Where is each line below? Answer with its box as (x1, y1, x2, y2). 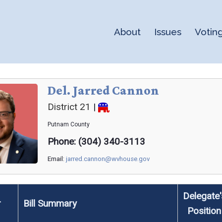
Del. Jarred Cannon (48, 83, 159, 98)
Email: (48, 155, 66, 163)
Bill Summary (23, 198, 77, 209)
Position (187, 205, 221, 217)
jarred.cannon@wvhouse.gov (66, 155, 150, 163)
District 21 (48, 101, 91, 112)
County (70, 121, 90, 128)
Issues (154, 26, 181, 37)
